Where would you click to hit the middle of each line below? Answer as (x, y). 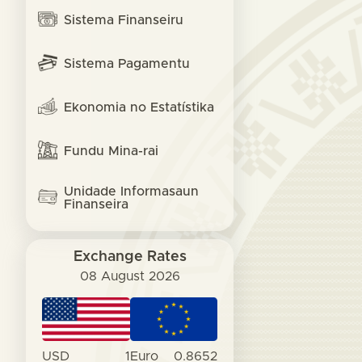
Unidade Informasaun (131, 192)
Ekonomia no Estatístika (139, 107)
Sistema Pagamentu (127, 64)
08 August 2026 (130, 276)
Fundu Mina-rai (111, 151)
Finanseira (96, 204)
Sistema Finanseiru (124, 20)
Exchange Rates (130, 257)
